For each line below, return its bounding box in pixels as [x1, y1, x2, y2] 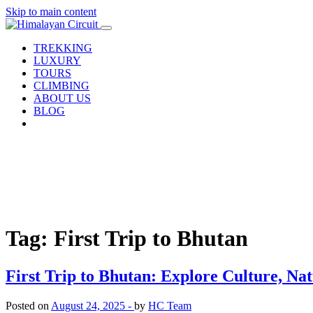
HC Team [148, 299, 191, 312]
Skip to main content [6, 6, 96, 17]
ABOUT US [34, 92, 91, 104]
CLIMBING [34, 80, 89, 92]
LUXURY [34, 54, 81, 66]
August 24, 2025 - [51, 299, 134, 312]
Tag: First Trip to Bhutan [6, 226, 248, 252]
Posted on [6, 299, 51, 312]
